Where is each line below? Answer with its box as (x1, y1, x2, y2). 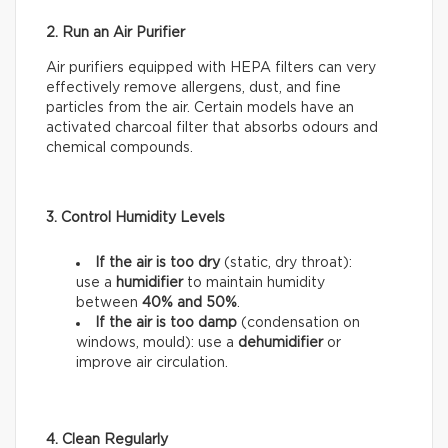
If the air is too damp (95, 316, 241, 331)
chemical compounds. (46, 141, 193, 156)
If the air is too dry (95, 256, 224, 271)
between (76, 296, 142, 311)
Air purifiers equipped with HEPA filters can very (46, 61, 376, 76)
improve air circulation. (76, 356, 232, 371)
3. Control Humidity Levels (46, 211, 225, 226)
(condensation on (241, 316, 360, 331)
